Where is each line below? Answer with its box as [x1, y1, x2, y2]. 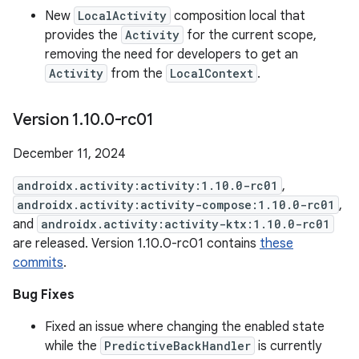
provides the [45, 27, 121, 43]
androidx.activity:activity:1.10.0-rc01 [17, 178, 278, 193]
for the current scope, [184, 27, 317, 43]
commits [13, 255, 63, 271]
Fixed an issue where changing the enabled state [45, 319, 325, 335]
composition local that [171, 8, 305, 24]
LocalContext [170, 66, 253, 81]
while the [45, 338, 100, 354]
